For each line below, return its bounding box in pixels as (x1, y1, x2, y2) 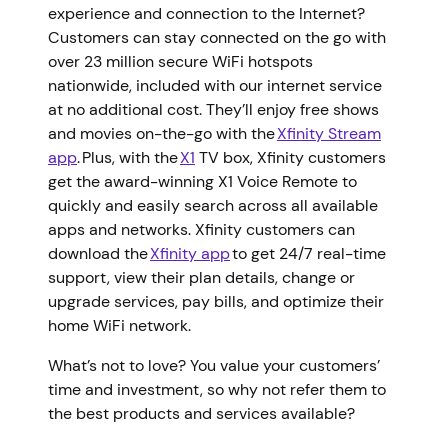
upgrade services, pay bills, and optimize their (48, 290, 384, 312)
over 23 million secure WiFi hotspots (48, 50, 313, 72)
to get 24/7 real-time (230, 242, 386, 264)
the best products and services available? (48, 402, 359, 424)
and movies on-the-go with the (48, 122, 277, 144)
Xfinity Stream (277, 122, 381, 144)
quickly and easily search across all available (48, 194, 378, 216)
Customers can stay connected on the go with (48, 26, 386, 48)
